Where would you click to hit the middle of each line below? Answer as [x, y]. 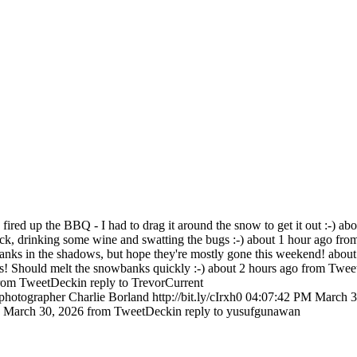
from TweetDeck [129, 312]
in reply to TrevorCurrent [140, 283]
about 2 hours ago [253, 269]
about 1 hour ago [290, 240]
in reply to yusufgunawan [236, 312]
